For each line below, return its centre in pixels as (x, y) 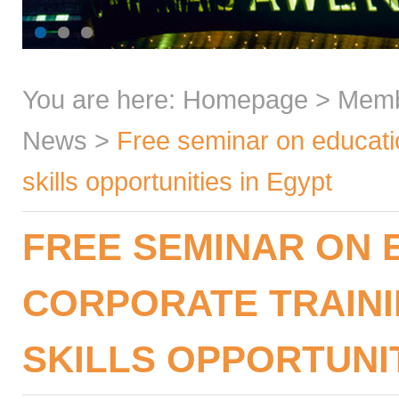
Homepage (245, 99)
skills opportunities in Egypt (177, 181)
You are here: (102, 99)
